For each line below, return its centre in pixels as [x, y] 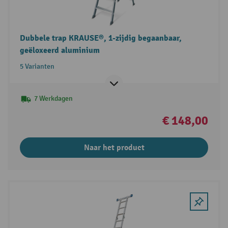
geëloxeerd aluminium [60, 51]
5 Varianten [37, 67]
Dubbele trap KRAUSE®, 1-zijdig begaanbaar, [101, 38]
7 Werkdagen [53, 99]
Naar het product [114, 148]
